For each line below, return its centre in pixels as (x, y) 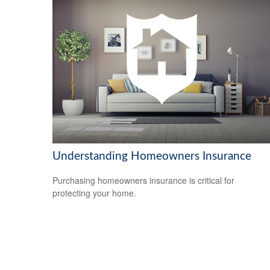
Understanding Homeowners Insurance (152, 156)
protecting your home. (94, 193)
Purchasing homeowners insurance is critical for (143, 181)
